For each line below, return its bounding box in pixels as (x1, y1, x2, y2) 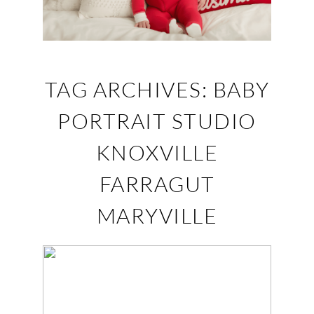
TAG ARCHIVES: (44, 76, 213, 102)
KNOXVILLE (95, 139, 219, 165)
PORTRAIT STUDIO (57, 108, 257, 134)
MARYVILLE (96, 203, 218, 228)
